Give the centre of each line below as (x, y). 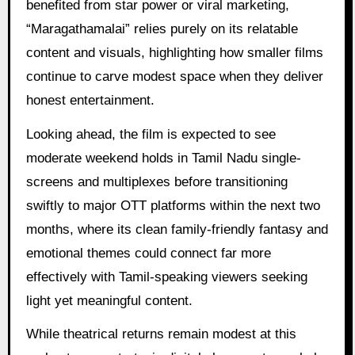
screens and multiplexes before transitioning (157, 181)
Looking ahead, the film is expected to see (151, 134)
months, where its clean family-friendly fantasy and (177, 229)
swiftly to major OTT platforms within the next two (173, 205)
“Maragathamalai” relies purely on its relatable (162, 29)
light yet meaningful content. (109, 300)
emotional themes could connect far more (148, 253)
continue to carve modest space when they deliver (174, 76)
